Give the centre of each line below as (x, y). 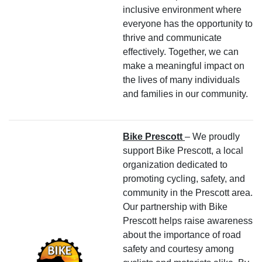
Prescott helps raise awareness (188, 220)
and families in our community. (185, 94)
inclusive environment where (182, 9)
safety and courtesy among (178, 249)
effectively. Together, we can (181, 51)
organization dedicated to (175, 164)
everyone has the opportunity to (188, 23)
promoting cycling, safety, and (184, 178)
